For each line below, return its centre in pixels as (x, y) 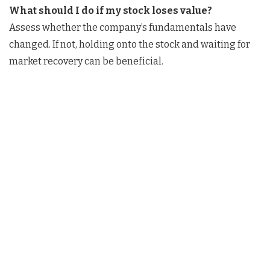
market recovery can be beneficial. (86, 61)
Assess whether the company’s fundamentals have (123, 27)
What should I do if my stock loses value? (111, 10)
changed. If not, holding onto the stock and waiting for (130, 44)
